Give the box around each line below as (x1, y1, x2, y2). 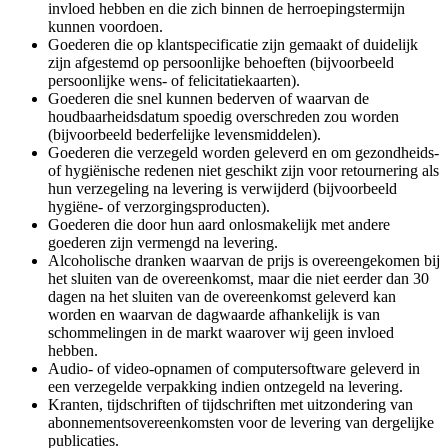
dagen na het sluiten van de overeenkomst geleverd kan (48, 288, 396, 306)
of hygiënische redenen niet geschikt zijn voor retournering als (48, 162, 439, 180)
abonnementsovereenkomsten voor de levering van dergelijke (48, 414, 434, 432)
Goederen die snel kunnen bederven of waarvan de (48, 90, 369, 108)
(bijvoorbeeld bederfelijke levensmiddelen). (48, 126, 321, 144)
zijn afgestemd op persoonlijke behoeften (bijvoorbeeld (48, 54, 394, 72)
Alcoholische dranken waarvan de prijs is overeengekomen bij (48, 252, 440, 270)
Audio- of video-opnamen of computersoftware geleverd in (48, 360, 420, 378)
